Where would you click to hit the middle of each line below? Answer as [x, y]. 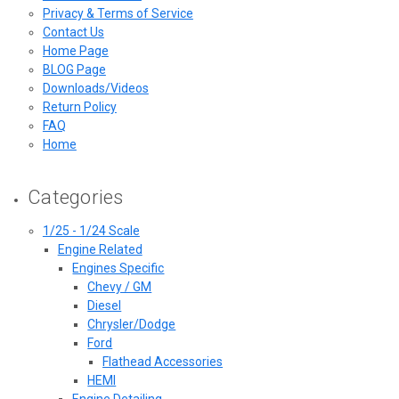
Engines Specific [118, 268]
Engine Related [100, 249]
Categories [76, 197]
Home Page [75, 50]
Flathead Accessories [163, 361]
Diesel [105, 305]
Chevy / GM [120, 286]
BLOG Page [74, 69]
